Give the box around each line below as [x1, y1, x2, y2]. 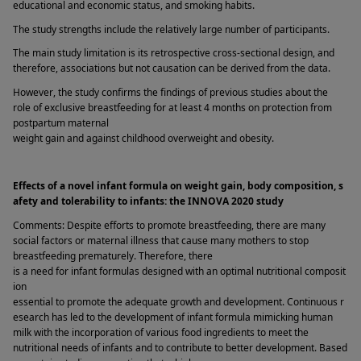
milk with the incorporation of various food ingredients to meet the [13, 325, 309, 339]
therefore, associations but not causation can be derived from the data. [13, 61, 333, 76]
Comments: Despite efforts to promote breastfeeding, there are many [13, 218, 326, 232]
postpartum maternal [13, 115, 109, 130]
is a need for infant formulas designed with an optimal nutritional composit [13, 263, 346, 278]
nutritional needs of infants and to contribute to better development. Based [13, 340, 347, 355]
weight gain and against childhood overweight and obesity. [13, 131, 276, 145]
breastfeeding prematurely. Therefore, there [13, 248, 213, 263]
